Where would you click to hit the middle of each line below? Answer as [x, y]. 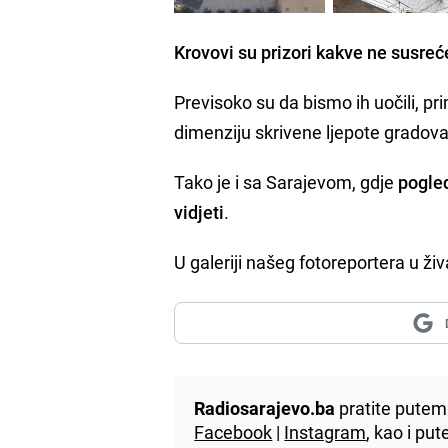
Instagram [325, 431]
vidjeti [199, 211]
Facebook [233, 431]
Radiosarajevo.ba [265, 407]
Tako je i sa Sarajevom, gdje [286, 181]
